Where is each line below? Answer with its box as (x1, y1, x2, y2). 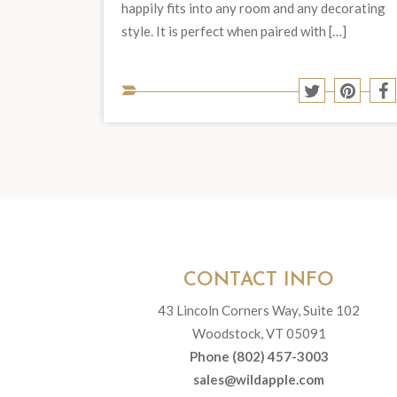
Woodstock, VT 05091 (191, 324, 326, 341)
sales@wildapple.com (193, 370, 324, 387)
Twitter (319, 116, 372, 135)
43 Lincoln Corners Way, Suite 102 (158, 301, 360, 318)
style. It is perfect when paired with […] (121, 22, 346, 39)
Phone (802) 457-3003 (189, 347, 329, 364)
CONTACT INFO (183, 269, 334, 291)
